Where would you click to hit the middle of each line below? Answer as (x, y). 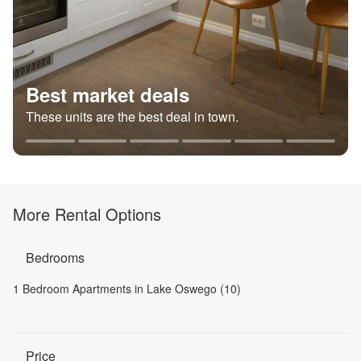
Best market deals (108, 94)
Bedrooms (55, 257)
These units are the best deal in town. (132, 116)
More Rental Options (87, 214)
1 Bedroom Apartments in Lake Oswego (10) (127, 288)
